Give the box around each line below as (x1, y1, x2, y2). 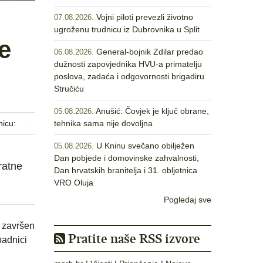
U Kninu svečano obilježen (96, 141, 194, 150)
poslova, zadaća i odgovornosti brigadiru (54, 72, 204, 81)
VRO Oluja (54, 178, 93, 187)
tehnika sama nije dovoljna (54, 119, 153, 128)
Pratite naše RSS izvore (65, 231, 200, 247)
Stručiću (54, 84, 84, 93)
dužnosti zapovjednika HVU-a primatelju (54, 59, 202, 69)
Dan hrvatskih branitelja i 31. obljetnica (54, 166, 197, 175)
